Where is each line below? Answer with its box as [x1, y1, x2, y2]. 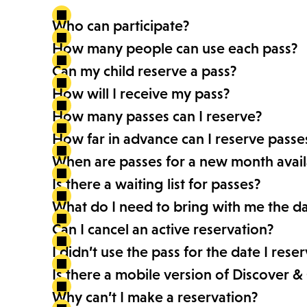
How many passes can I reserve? [52, 108, 262, 125]
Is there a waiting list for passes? [52, 175, 260, 193]
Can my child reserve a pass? [52, 62, 236, 80]
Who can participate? [52, 17, 189, 35]
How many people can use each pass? [52, 40, 297, 58]
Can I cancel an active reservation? [52, 221, 273, 238]
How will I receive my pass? [52, 85, 230, 103]
